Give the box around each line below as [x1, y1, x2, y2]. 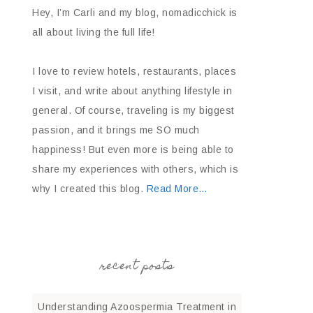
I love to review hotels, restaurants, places [32, 66, 236, 77]
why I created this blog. [32, 183, 147, 194]
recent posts [100, 256, 174, 277]
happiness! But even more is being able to [32, 144, 234, 155]
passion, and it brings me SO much [32, 124, 200, 136]
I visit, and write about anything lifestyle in [32, 85, 232, 96]
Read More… [146, 183, 208, 194]
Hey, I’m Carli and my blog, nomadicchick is [32, 7, 238, 18]
